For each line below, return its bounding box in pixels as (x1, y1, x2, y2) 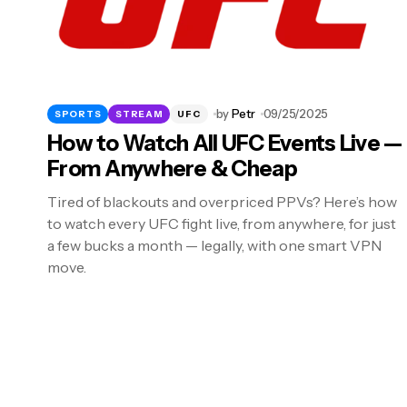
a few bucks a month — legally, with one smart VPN (47, 236, 382, 255)
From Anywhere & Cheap (47, 155, 297, 183)
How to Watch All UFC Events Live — (47, 130, 402, 157)
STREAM (115, 107, 164, 120)
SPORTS (55, 107, 102, 120)
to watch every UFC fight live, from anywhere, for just (47, 214, 396, 233)
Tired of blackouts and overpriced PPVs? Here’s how (47, 193, 397, 212)
